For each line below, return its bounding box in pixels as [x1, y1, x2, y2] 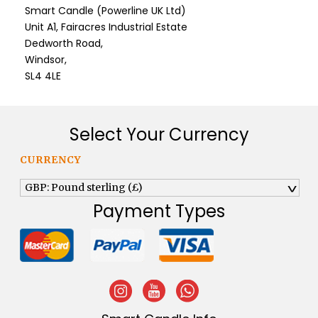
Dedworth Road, [25, 36, 103, 50]
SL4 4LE [25, 69, 61, 83]
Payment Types [93, 199, 225, 223]
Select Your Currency [69, 123, 249, 146]
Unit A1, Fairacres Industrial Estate [25, 20, 187, 34]
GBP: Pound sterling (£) [25, 181, 143, 194]
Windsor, [25, 53, 67, 67]
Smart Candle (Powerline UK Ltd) [25, 4, 186, 18]
